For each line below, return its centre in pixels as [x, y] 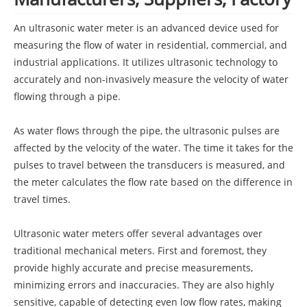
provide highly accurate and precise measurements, [133, 267]
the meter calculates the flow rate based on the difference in [153, 182]
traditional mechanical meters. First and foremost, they [140, 250]
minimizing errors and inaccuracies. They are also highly [144, 284]
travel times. [42, 199]
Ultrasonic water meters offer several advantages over [138, 233]
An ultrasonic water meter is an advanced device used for [146, 27]
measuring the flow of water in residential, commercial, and [150, 45]
